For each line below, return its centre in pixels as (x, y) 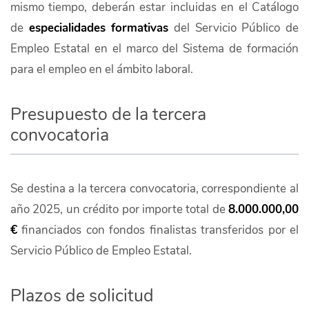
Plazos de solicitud (82, 296)
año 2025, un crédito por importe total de (119, 209)
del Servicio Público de (234, 28)
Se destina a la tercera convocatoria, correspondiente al (154, 188)
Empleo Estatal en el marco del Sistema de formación (154, 48)
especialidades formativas (99, 28)
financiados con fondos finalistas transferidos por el (158, 230)
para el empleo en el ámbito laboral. (102, 69)
